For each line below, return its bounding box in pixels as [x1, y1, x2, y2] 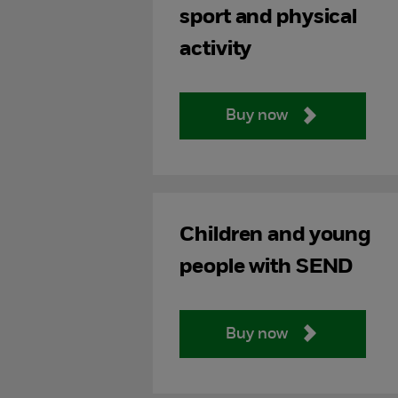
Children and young [179, 225, 371, 247]
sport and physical [179, 6, 358, 28]
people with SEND [179, 257, 354, 279]
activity [179, 38, 252, 60]
